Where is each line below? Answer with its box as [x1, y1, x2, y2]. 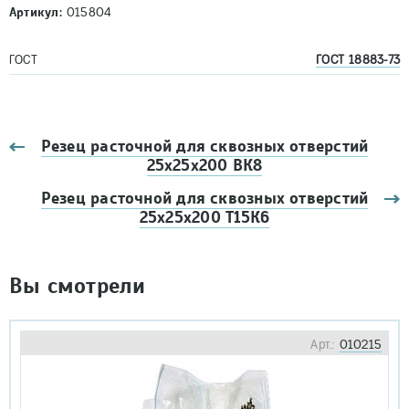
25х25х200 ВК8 [146, 156, 263, 175]
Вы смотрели [9, 273, 146, 299]
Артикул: [9, 5, 62, 20]
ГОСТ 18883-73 [316, 53, 400, 67]
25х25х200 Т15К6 [139, 208, 270, 227]
